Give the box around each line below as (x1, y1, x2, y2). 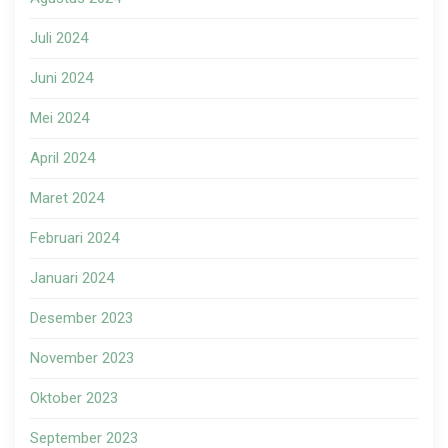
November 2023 (30, 349, 134, 368)
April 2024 (30, 149, 95, 168)
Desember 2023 (30, 309, 133, 328)
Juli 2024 (30, 29, 88, 48)
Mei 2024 (30, 109, 89, 128)
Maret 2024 (30, 189, 104, 208)
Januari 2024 (30, 269, 114, 288)
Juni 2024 (30, 69, 93, 88)
